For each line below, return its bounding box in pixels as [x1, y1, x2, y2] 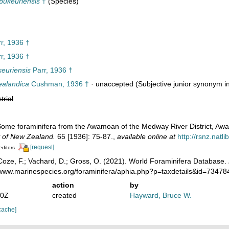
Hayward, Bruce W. [130, 191, 192, 199]
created [52, 191, 77, 199]
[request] [30, 144, 54, 151]
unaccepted [95, 80, 133, 88]
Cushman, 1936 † [29, 80, 89, 88]
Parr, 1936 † [30, 66, 73, 74]
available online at [117, 132, 175, 141]
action [52, 180, 74, 189]
